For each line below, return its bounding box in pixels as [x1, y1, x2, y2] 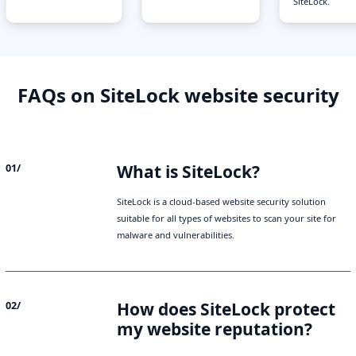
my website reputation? [117, 318, 312, 341]
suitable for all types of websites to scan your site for [117, 212, 336, 225]
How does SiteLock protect [117, 298, 335, 321]
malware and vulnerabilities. [117, 229, 234, 242]
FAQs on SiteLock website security [17, 82, 339, 109]
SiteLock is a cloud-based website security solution [117, 195, 326, 208]
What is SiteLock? [117, 161, 260, 184]
